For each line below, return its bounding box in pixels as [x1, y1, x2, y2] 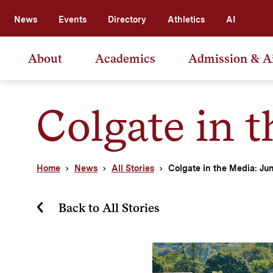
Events [58, 14, 87, 24]
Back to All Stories [58, 200, 160, 215]
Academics [95, 51, 155, 66]
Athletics [168, 14, 205, 24]
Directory [108, 14, 146, 24]
